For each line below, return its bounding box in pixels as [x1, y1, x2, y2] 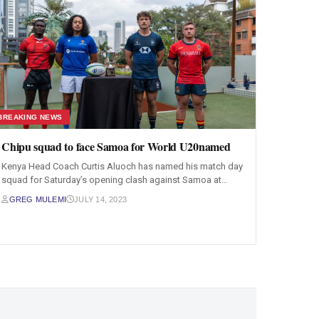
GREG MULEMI [9, 195, 66, 204]
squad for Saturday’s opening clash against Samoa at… [1, 174, 229, 185]
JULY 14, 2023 [74, 195, 127, 204]
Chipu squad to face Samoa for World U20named [1, 138, 231, 155]
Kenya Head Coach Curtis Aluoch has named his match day [1, 161, 244, 172]
